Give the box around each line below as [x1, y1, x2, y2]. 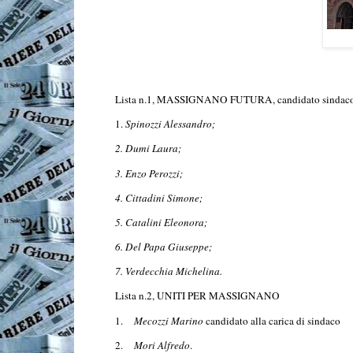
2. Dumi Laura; [115, 141, 181, 156]
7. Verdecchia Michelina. [115, 264, 222, 279]
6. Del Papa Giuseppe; [115, 240, 212, 255]
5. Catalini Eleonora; [115, 214, 207, 229]
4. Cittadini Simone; [115, 190, 203, 205]
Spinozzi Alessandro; [125, 117, 215, 132]
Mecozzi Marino [134, 313, 203, 328]
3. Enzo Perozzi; [115, 165, 183, 180]
